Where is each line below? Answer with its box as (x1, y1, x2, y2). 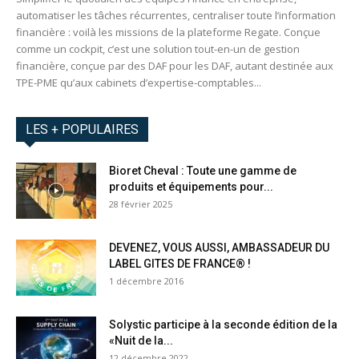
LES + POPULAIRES (26, 122, 139, 138)
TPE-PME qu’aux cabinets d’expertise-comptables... (16, 75, 261, 91)
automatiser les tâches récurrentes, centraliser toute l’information (16, 8, 336, 23)
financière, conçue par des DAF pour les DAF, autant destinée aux (16, 58, 333, 74)
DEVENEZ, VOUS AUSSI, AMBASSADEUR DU (109, 241, 329, 255)
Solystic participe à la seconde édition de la (109, 318, 337, 332)
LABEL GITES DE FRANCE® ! (109, 257, 251, 271)
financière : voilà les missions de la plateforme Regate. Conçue (16, 25, 321, 40)
